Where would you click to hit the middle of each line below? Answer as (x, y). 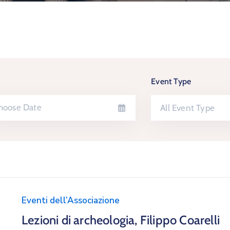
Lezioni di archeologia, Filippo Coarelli (121, 220)
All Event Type (187, 108)
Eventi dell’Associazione (71, 200)
